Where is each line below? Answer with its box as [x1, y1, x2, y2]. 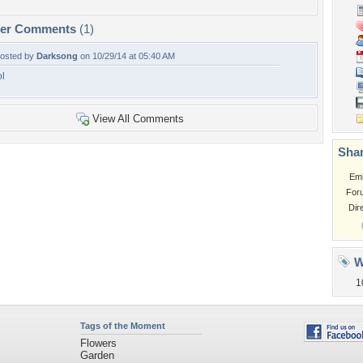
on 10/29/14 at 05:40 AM [78, 51, 175, 61]
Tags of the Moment [79, 321, 165, 331]
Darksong [36, 51, 78, 61]
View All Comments [92, 113, 184, 125]
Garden [79, 349, 114, 361]
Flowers [79, 337, 117, 349]
